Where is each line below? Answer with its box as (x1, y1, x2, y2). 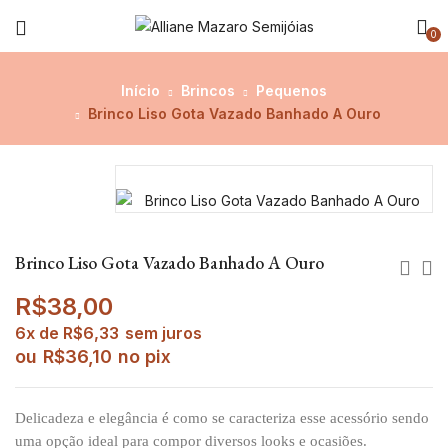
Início (121, 82, 160, 99)
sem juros (125, 323, 202, 343)
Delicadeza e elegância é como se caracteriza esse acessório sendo (15, 410, 429, 426)
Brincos (181, 82, 235, 99)
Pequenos (256, 82, 327, 99)
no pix (118, 346, 171, 367)
